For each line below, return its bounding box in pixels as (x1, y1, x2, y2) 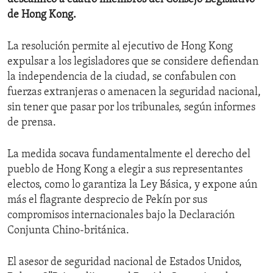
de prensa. (7, 116, 56, 129)
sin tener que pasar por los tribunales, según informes (7, 101, 255, 113)
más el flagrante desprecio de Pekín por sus (7, 194, 207, 206)
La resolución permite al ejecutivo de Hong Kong (7, 40, 233, 52)
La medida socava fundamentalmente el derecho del (7, 148, 250, 160)
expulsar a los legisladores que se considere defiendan (7, 55, 258, 68)
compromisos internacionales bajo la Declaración (7, 209, 235, 221)
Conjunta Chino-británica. (7, 224, 129, 236)
